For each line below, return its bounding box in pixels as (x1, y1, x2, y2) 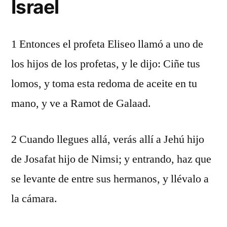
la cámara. (11, 192, 57, 206)
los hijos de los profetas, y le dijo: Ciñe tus (11, 57, 200, 71)
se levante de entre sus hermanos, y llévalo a (11, 172, 209, 186)
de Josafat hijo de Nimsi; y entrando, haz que (11, 152, 211, 166)
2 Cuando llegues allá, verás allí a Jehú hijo (11, 132, 204, 146)
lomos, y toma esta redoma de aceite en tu (11, 77, 197, 91)
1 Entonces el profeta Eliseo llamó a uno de (11, 37, 203, 51)
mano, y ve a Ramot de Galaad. (11, 96, 151, 110)
